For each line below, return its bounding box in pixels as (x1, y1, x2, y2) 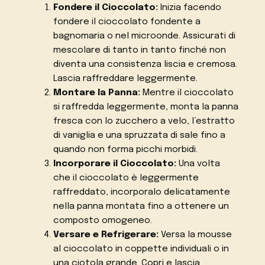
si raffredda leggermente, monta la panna (53, 102, 238, 112)
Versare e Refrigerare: (53, 230, 159, 240)
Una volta (176, 159, 220, 169)
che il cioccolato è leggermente (53, 173, 199, 183)
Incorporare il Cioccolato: (53, 159, 176, 169)
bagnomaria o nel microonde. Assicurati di (53, 31, 235, 41)
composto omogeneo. (53, 216, 152, 225)
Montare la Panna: (53, 88, 140, 98)
